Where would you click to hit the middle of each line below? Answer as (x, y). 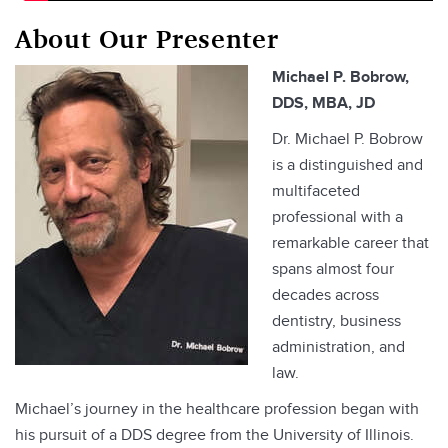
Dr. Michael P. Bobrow (347, 139)
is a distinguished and (347, 165)
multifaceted (316, 191)
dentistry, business (336, 321)
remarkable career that (350, 243)
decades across (325, 295)
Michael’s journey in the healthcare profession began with (217, 409)
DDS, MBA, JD (323, 103)
